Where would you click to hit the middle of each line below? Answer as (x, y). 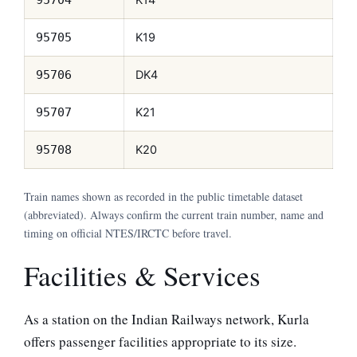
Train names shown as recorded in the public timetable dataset (163, 197)
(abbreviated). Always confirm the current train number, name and (174, 215)
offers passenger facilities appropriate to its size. (160, 342)
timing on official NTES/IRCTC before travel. (128, 233)
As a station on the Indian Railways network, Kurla (167, 320)
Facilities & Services (142, 276)
